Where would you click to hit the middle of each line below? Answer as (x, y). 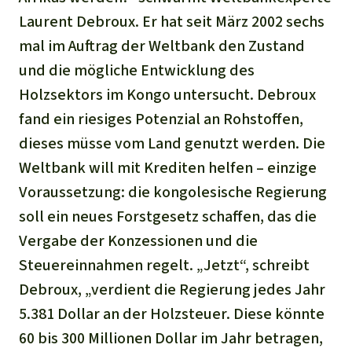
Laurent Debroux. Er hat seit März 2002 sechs (172, 22)
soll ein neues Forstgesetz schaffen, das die (168, 216)
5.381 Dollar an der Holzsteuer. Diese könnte (172, 314)
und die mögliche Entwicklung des (137, 70)
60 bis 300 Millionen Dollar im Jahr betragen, (171, 338)
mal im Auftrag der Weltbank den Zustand (162, 46)
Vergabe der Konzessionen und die (138, 241)
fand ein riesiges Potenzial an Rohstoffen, (161, 119)
